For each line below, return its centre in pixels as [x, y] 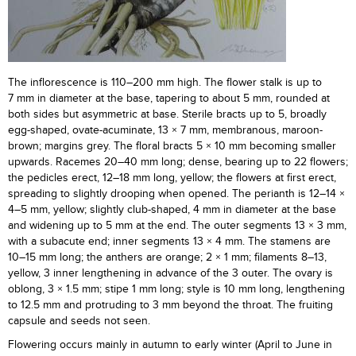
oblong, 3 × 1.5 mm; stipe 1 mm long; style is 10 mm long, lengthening [176, 289]
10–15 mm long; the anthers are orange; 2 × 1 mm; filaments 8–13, [167, 257]
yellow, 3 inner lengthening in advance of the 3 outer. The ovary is [170, 273]
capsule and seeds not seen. [79, 321]
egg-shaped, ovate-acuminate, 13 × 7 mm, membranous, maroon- [165, 130]
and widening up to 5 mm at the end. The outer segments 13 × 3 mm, [177, 226]
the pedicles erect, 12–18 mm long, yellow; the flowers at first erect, [172, 178]
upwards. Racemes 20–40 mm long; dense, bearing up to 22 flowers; [178, 162]
